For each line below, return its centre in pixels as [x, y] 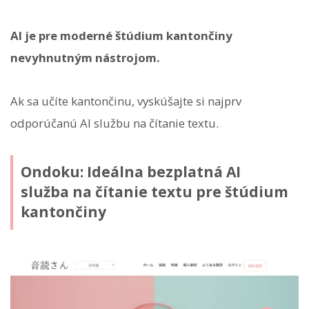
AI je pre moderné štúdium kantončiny [121, 36]
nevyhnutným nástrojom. [85, 58]
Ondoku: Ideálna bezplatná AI [130, 172]
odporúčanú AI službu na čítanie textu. [114, 123]
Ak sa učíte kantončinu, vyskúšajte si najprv [126, 101]
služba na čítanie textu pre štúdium [154, 192]
